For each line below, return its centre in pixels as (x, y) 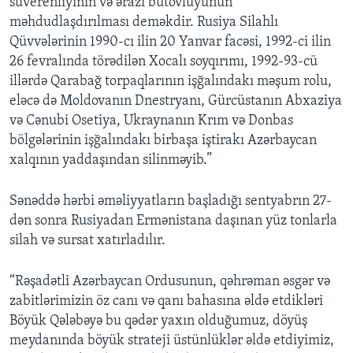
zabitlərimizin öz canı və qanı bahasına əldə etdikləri (166, 302)
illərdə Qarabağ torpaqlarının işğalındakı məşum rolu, (171, 82)
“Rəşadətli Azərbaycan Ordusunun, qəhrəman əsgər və (170, 282)
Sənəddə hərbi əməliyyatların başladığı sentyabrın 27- (171, 202)
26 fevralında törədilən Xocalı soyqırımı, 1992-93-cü (163, 62)
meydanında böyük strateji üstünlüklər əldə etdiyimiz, (172, 341)
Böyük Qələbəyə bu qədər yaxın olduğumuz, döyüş (158, 321)
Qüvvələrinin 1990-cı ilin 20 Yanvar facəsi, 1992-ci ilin (170, 43)
